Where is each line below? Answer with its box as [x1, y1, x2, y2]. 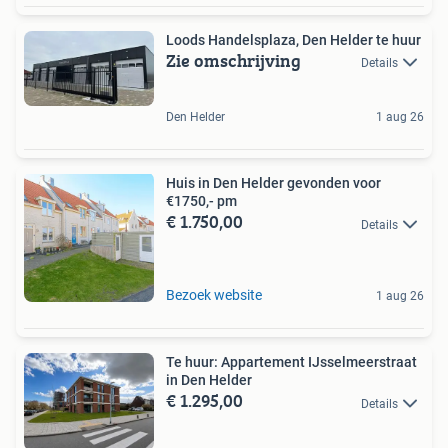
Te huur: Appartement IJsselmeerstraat [166, 354, 417, 371]
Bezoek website [166, 287, 262, 304]
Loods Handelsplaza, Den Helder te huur [166, 32, 421, 49]
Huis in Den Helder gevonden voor [166, 175, 381, 192]
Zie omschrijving [166, 47, 301, 75]
